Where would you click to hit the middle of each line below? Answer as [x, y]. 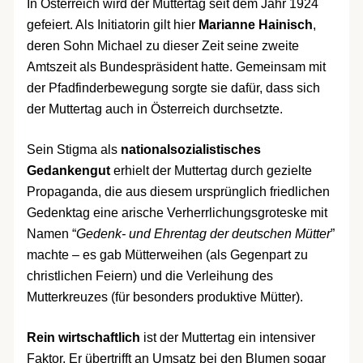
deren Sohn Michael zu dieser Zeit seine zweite [162, 45]
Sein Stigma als [73, 149]
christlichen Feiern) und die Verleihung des [149, 275]
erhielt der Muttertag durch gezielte [211, 170]
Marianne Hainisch [255, 24]
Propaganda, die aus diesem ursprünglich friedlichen [178, 191]
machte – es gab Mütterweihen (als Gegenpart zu [167, 254]
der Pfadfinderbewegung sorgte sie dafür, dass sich [173, 88]
